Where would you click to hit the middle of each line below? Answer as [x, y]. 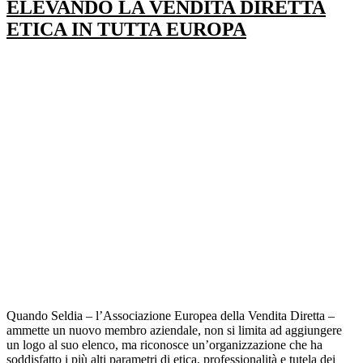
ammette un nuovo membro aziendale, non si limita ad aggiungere [174, 330]
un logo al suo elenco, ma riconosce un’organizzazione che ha [164, 344]
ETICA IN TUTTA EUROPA [126, 29]
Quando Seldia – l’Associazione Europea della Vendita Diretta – [171, 315]
